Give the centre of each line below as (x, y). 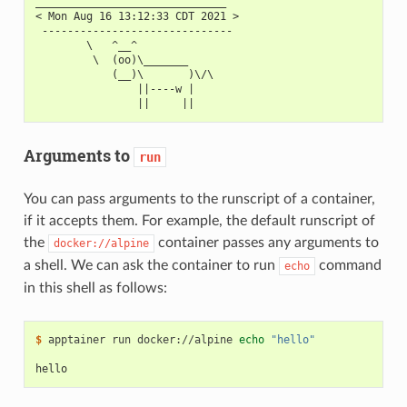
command (348, 266)
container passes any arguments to (266, 243)
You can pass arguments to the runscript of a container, (199, 199)
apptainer (76, 340)
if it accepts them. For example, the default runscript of (199, 221)
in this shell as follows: (95, 288)
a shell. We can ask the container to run (151, 266)
